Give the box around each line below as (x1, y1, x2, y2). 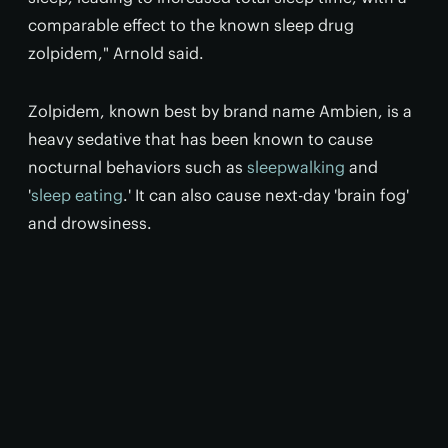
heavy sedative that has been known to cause (28, 128, 373, 149)
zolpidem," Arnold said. (28, 42, 204, 63)
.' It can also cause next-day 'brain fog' (123, 184, 409, 205)
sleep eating (31, 184, 123, 205)
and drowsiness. (28, 212, 152, 233)
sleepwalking (247, 156, 345, 177)
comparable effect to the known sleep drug (28, 14, 354, 35)
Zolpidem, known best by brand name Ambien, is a (28, 100, 412, 121)
